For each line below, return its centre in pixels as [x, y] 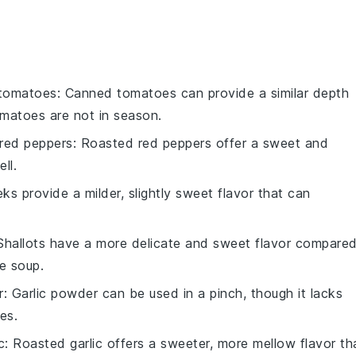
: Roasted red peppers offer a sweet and [200, 143]
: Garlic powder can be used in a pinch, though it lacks [173, 293]
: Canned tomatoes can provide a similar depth [203, 93]
